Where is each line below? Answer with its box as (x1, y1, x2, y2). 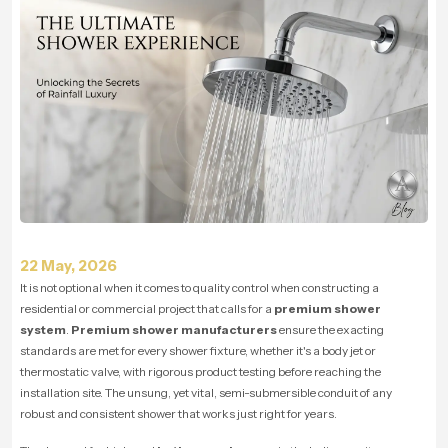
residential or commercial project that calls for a (20, 300, 274, 316)
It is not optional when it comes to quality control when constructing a (20, 279, 379, 295)
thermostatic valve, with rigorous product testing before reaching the (20, 363, 381, 379)
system (20, 321, 66, 337)
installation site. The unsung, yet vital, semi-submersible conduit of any (20, 384, 392, 400)
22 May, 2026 (20, 255, 117, 275)
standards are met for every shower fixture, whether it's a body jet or (20, 342, 376, 358)
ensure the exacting (277, 321, 384, 337)
